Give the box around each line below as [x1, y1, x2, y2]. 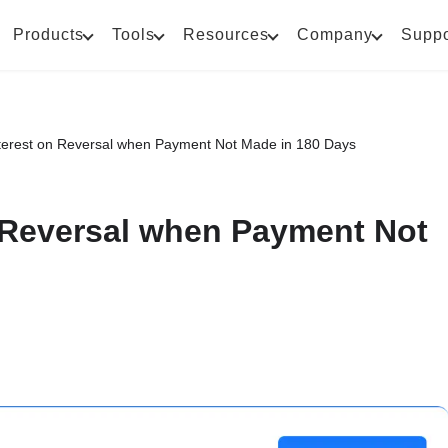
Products [13, 26, 84, 43]
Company [297, 26, 373, 43]
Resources [183, 26, 269, 43]
